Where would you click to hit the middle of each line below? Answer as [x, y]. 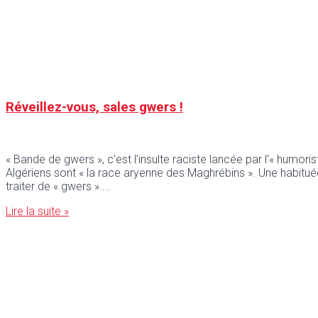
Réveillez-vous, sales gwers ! [94, 107]
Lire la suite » [37, 212]
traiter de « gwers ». [54, 187]
